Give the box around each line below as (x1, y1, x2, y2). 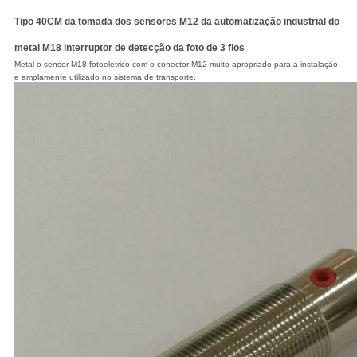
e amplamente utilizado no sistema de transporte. (14, 73, 196, 82)
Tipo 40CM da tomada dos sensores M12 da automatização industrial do (14, 16, 339, 28)
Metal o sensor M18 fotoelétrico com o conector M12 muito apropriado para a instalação (14, 60, 338, 69)
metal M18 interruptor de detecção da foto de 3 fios (14, 42, 245, 54)
